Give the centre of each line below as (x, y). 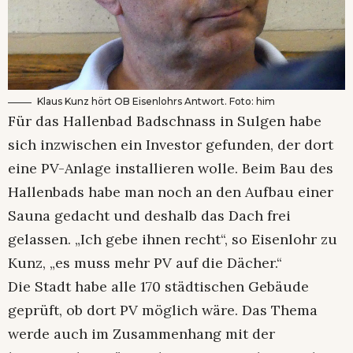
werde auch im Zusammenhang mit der (141, 334)
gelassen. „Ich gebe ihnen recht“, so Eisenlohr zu (173, 240)
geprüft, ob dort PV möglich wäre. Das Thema (163, 310)
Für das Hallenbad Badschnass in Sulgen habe (165, 121)
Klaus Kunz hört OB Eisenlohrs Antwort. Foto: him (156, 102)
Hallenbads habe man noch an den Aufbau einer (171, 192)
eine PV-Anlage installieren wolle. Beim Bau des (171, 169)
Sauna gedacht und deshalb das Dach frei (149, 216)
